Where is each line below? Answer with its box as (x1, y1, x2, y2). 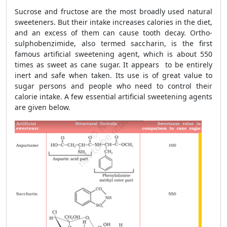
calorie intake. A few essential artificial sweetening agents (15, 92, 212, 101)
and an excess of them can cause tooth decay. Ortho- (15, 28, 212, 37)
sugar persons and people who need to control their (15, 81, 212, 91)
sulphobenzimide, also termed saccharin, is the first (15, 39, 212, 48)
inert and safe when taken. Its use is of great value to (15, 70, 212, 80)
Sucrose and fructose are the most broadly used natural (15, 7, 212, 16)
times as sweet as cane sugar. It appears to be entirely (15, 60, 212, 69)
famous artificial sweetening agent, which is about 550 (15, 49, 212, 59)
